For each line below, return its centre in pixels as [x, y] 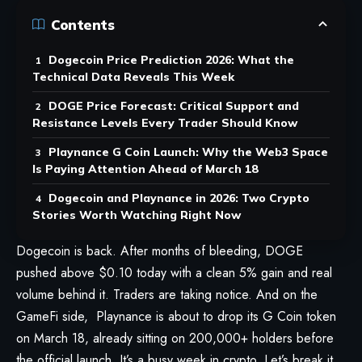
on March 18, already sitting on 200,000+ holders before [175, 339]
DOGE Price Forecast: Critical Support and [174, 106]
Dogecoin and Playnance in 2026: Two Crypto [179, 198]
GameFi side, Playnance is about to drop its [139, 317]
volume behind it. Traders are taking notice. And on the [167, 295]
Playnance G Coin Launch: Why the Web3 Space [188, 152]
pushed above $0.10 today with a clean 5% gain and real [174, 273]
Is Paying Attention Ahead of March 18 [145, 169]
